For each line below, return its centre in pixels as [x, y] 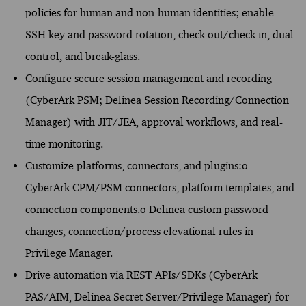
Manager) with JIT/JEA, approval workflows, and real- [154, 122]
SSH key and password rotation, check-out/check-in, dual [159, 34]
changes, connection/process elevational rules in [139, 231]
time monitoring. [64, 143]
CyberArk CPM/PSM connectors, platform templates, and [159, 187]
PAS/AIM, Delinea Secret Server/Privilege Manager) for [157, 296]
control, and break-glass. [82, 56]
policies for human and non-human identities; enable [149, 12]
